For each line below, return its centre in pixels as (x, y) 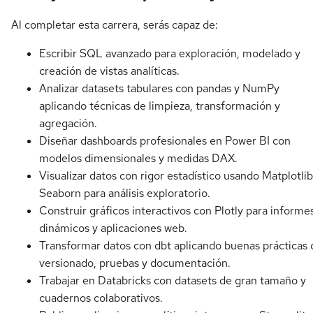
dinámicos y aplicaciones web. (113, 228)
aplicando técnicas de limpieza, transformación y (160, 105)
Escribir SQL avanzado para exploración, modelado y (170, 53)
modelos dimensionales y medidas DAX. (138, 158)
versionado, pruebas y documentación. (135, 263)
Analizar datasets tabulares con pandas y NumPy (159, 88)
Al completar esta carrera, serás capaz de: (115, 24)
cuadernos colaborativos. (101, 298)
